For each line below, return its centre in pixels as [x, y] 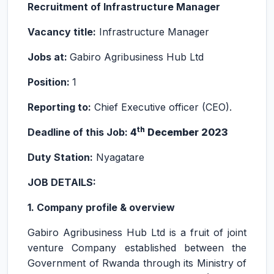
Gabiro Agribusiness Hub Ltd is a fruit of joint [137, 232]
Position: [50, 82]
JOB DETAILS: [62, 182]
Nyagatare [119, 157]
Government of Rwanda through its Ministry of [137, 263]
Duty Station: [60, 157]
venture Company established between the [137, 248]
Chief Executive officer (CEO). [161, 107]
